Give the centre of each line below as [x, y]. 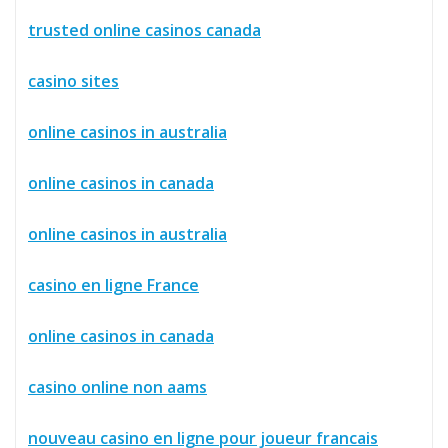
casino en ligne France [113, 284]
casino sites [73, 80]
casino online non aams [117, 386]
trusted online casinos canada [144, 29]
